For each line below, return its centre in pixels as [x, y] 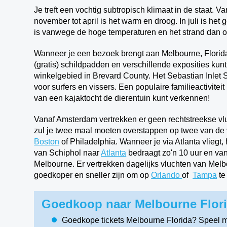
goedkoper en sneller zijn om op [93, 175]
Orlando [167, 175]
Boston [47, 142]
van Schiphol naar [68, 153]
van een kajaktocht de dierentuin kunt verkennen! [123, 98]
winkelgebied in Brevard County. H [97, 76]
